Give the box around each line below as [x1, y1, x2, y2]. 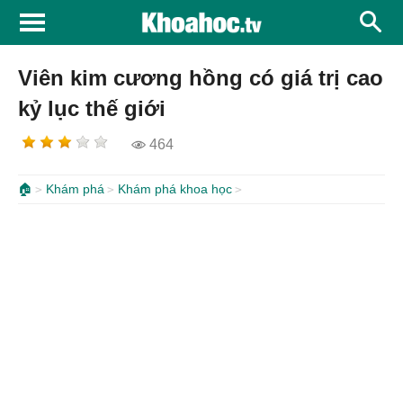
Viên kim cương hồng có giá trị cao [18, 66, 383, 90]
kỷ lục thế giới [18, 96, 166, 121]
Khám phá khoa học [118, 182, 232, 196]
